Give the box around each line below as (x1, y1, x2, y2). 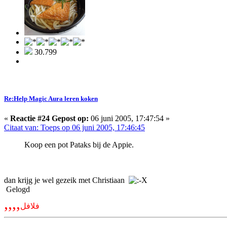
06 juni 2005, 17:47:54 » (89, 113, 170, 123)
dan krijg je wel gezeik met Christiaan (4, 175, 129, 184)
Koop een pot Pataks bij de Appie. (24, 140, 134, 149)
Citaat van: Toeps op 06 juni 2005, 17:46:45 (4, 123, 145, 132)
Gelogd (4, 184, 30, 194)
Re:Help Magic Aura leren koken (4, 94, 98, 102)
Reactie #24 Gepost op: (10, 113, 89, 123)
